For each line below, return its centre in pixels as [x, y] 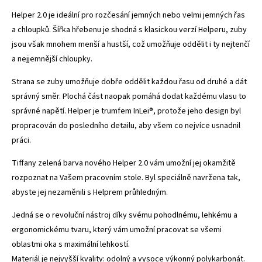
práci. [21, 140]
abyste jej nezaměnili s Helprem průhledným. [90, 192]
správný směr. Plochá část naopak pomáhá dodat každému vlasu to [129, 96]
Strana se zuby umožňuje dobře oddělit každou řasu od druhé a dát [129, 82]
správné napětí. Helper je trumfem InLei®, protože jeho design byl [126, 111]
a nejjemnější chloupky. [52, 59]
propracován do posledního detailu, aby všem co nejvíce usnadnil [126, 125]
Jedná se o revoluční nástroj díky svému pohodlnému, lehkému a [125, 215]
